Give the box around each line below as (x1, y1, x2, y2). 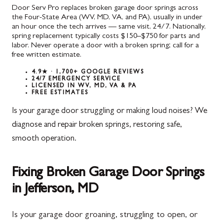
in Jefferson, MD (12, 183, 99, 197)
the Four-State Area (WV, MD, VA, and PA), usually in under (12, 13, 202, 22)
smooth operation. (12, 134, 76, 143)
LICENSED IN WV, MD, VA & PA (32, 83, 137, 89)
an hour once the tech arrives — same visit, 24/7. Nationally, (12, 23, 206, 31)
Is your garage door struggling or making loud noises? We (12, 107, 207, 115)
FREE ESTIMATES (32, 90, 88, 96)
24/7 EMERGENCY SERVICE (32, 76, 121, 82)
